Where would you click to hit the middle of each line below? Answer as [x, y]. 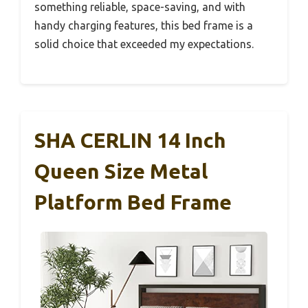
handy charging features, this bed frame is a [144, 26]
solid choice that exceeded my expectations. [144, 44]
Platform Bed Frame [133, 202]
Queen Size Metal [121, 172]
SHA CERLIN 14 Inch [130, 141]
